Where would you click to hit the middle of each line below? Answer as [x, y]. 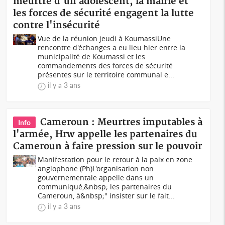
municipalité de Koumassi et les [92, 57]
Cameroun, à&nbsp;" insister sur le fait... [106, 196]
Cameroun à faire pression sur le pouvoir [108, 146]
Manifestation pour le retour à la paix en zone [115, 159]
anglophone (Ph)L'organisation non [96, 168]
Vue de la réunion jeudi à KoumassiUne [104, 38]
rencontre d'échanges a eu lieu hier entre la [112, 47]
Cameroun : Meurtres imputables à [122, 122]
